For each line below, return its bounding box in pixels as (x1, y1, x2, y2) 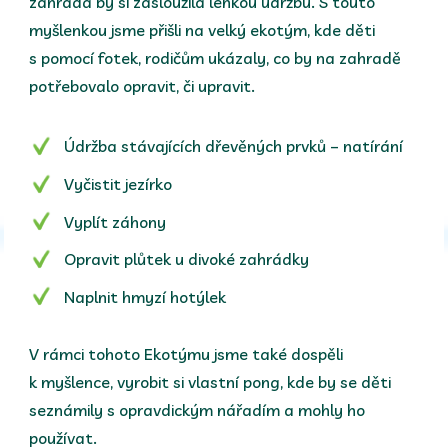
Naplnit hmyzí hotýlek (64, 286, 227, 307)
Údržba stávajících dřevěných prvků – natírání (64, 136, 404, 157)
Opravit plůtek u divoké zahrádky (64, 249, 310, 270)
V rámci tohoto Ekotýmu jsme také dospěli (29, 343, 344, 364)
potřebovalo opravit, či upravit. (29, 76, 256, 97)
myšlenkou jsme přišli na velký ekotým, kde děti (29, 20, 376, 41)
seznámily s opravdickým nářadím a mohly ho (29, 399, 366, 420)
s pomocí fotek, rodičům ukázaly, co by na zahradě (29, 48, 402, 69)
